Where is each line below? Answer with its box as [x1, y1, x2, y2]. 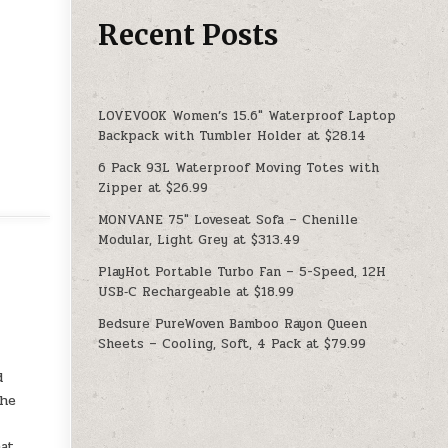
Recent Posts [98, 16, 279, 53]
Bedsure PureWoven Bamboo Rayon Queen [98, 313, 368, 334]
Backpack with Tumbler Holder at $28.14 [98, 125, 367, 146]
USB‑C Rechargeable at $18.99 [98, 281, 295, 302]
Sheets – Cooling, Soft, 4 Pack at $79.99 [98, 333, 367, 354]
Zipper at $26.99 [98, 177, 209, 198]
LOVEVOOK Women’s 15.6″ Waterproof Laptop [98, 105, 397, 126]
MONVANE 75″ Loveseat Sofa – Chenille [98, 209, 359, 230]
